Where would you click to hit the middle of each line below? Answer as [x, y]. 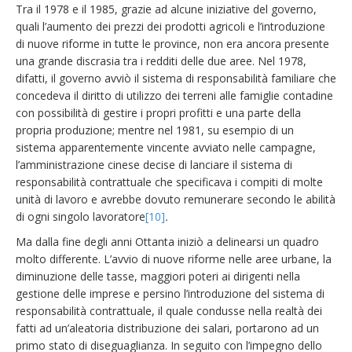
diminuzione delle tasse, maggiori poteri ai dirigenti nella [158, 276]
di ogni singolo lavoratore [81, 216]
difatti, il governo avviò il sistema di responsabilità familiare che [176, 78]
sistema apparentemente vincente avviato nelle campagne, [166, 147]
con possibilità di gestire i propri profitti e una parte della [158, 113]
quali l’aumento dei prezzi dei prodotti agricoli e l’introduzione [170, 26]
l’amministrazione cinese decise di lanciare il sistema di [154, 165]
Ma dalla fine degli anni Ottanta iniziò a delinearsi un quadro [167, 242]
